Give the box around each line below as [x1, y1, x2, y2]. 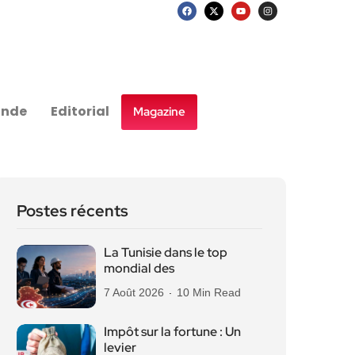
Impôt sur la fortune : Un [104, 323, 241, 340]
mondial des [104, 260, 174, 277]
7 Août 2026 [104, 286, 164, 299]
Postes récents [17, 200, 128, 221]
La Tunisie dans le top [104, 244, 227, 261]
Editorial [51, 102, 110, 120]
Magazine [133, 103, 186, 120]
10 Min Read [177, 286, 241, 299]
